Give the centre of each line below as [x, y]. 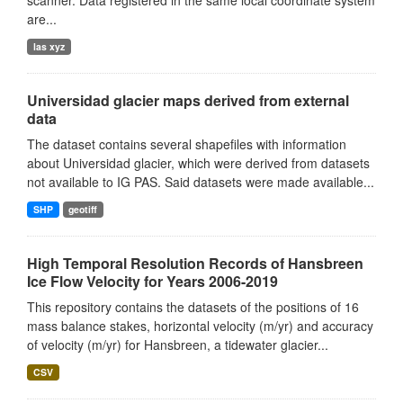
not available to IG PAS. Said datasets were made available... [201, 182]
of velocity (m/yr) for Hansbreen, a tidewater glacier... [178, 345]
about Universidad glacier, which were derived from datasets [198, 163]
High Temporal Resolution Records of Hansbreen [195, 263]
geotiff [83, 209]
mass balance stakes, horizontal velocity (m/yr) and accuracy [200, 326]
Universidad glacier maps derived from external [188, 100]
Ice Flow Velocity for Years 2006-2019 [152, 281]
